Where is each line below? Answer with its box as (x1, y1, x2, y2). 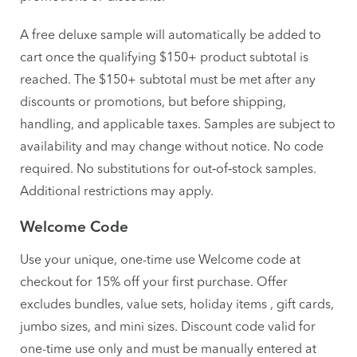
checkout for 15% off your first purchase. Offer (20, 273, 288, 289)
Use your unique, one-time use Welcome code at (20, 251, 300, 267)
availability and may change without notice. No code (20, 138, 324, 154)
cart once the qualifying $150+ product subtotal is (20, 49, 308, 65)
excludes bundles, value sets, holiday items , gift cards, (20, 296, 334, 312)
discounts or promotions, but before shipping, (20, 93, 286, 109)
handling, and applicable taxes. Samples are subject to (20, 116, 335, 131)
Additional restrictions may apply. (20, 182, 214, 198)
